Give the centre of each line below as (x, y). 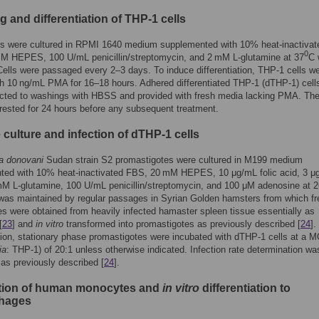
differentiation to (245, 288)
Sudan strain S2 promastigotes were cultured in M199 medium (173, 160)
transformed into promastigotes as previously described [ (182, 224)
